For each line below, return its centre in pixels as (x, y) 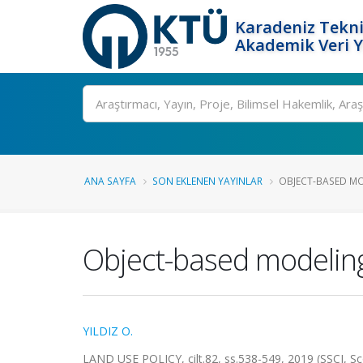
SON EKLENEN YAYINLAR (207, 181)
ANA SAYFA (110, 181)
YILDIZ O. (108, 331)
